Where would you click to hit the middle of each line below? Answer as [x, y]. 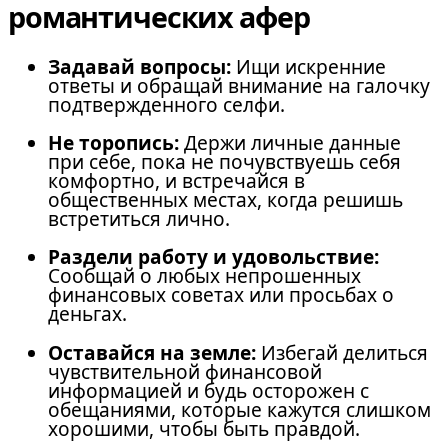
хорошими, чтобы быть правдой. [204, 428]
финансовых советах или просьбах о [221, 295]
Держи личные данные [290, 143]
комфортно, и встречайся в [176, 181]
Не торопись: [113, 143]
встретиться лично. [139, 219]
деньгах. [87, 314]
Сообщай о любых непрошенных [204, 276]
